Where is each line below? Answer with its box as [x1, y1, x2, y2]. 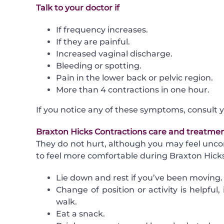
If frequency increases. [55, 25, 148, 35]
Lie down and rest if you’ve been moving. [55, 173, 222, 183]
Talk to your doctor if [35, 3, 119, 13]
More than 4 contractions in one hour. [55, 85, 209, 95]
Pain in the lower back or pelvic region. [55, 73, 213, 83]
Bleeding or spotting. [55, 61, 141, 71]
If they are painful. [55, 37, 130, 47]
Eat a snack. [55, 209, 105, 219]
